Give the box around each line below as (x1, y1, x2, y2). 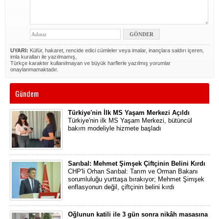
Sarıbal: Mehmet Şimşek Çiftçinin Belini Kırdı (68, 160, 205, 167)
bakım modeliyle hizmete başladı (68, 125, 161, 132)
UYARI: (10, 47, 28, 53)
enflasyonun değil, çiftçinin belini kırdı (68, 183, 175, 191)
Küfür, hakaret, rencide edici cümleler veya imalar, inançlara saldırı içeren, (28, 47, 204, 53)
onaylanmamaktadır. (10, 66, 58, 72)
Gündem (15, 88, 39, 99)
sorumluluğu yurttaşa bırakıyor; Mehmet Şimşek (68, 175, 204, 183)
